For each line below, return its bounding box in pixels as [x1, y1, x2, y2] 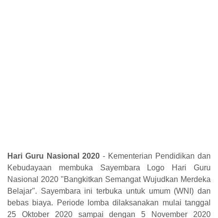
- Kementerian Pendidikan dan [100, 151, 211, 160]
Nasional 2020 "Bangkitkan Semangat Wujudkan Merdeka [7, 175, 211, 183]
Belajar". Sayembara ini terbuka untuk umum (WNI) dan [7, 186, 211, 195]
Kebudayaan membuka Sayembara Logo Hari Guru [7, 163, 211, 172]
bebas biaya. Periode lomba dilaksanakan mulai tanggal [7, 198, 211, 207]
